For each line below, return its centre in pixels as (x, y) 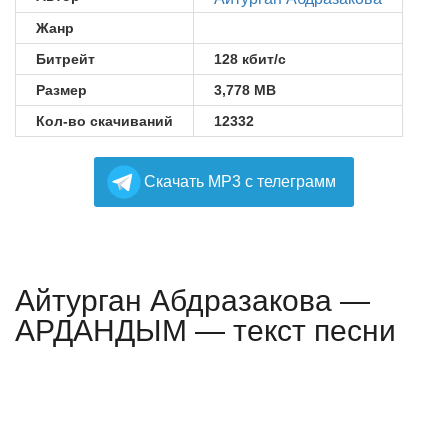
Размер (61, 90)
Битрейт (65, 59)
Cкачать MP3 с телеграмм (240, 181)
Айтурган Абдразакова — (192, 300)
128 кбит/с (250, 59)
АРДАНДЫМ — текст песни (205, 330)
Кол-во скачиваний (104, 121)
